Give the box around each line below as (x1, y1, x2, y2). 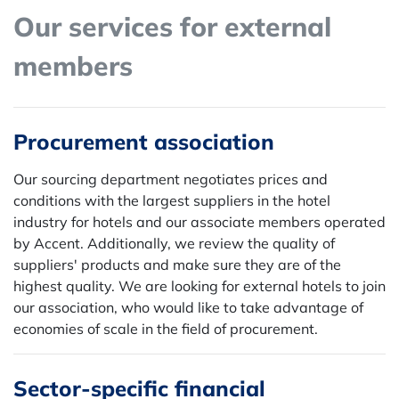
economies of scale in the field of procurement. (13, 320, 318, 338)
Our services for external (13, 10, 331, 44)
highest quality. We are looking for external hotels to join (13, 277, 386, 295)
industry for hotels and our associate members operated (13, 213, 386, 231)
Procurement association (13, 128, 274, 155)
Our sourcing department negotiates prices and (13, 170, 328, 188)
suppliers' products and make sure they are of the (13, 256, 341, 273)
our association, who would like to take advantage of (13, 298, 363, 316)
